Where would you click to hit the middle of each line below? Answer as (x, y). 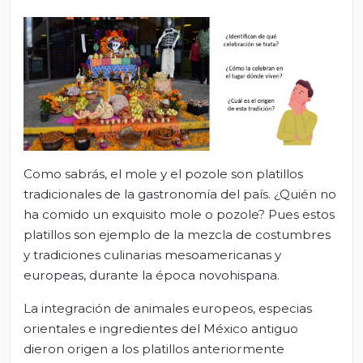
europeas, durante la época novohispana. (152, 275)
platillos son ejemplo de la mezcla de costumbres (177, 234)
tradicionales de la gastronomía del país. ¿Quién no (180, 194)
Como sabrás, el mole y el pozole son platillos (163, 173)
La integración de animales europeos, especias (168, 308)
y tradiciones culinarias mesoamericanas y (152, 254)
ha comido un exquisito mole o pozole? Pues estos (179, 214)
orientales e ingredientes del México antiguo (161, 328)
